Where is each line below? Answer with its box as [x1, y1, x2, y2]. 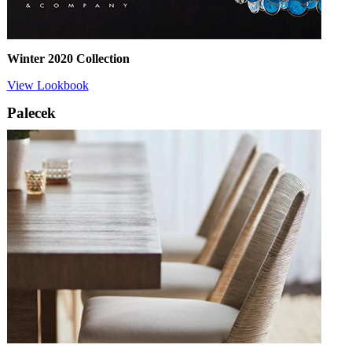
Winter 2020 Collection [6, 52, 130, 66]
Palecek [6, 104, 56, 122]
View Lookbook [6, 79, 89, 93]
